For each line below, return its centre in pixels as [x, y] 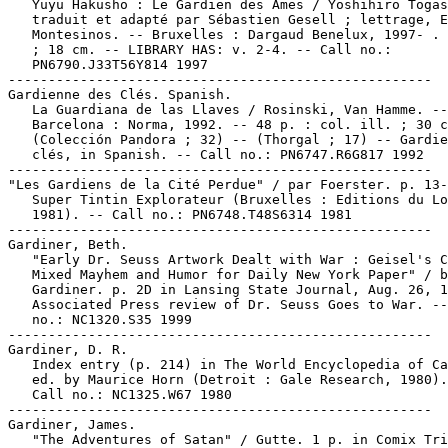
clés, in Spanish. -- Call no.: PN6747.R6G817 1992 [216, 154]
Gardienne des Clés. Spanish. [120, 94]
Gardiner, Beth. [68, 244]
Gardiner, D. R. [68, 349]
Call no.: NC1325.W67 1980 [120, 394]
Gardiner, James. [72, 424]
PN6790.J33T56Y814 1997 [108, 64]
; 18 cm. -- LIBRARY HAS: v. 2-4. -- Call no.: [200, 49]
